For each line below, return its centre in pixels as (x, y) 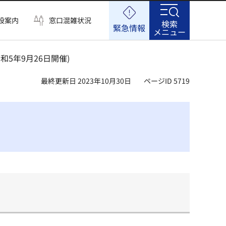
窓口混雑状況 (70, 20)
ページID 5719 (167, 81)
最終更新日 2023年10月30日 (86, 81)
